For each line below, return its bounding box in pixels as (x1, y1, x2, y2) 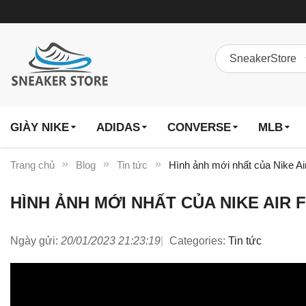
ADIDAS (96, 120, 140, 134)
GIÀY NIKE (10, 120, 69, 134)
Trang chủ (10, 160, 55, 171)
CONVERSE (167, 120, 231, 134)
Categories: (169, 235, 225, 247)
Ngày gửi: (10, 235, 58, 247)
